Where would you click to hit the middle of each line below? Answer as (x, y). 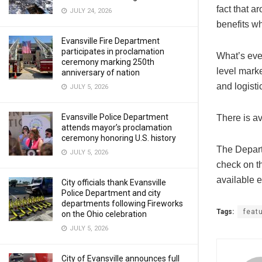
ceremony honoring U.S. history (119, 138)
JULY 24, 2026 (90, 11)
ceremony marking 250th (108, 62)
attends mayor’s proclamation (117, 127)
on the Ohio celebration (104, 214)
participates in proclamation (113, 51)
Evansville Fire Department (111, 41)
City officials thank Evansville (114, 182)
